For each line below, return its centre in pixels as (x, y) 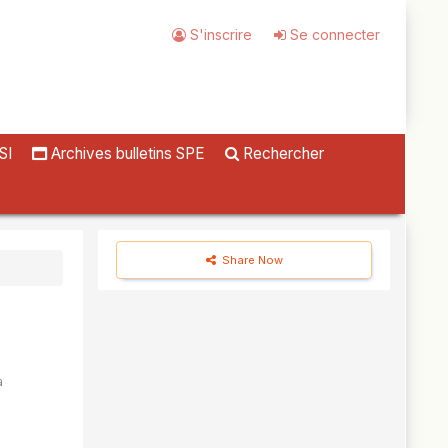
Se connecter (332, 34)
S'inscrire (218, 34)
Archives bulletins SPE (126, 154)
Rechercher (281, 154)
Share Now (250, 260)
